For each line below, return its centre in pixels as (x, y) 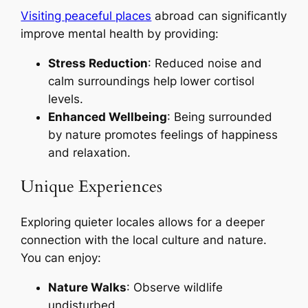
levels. (66, 99)
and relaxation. (90, 152)
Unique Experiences (92, 187)
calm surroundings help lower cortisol (152, 81)
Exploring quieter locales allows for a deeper (143, 222)
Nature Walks (88, 287)
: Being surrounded (220, 117)
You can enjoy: (61, 257)
